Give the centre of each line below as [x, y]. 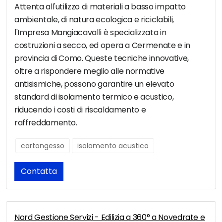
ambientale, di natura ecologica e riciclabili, [94, 20]
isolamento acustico [113, 146]
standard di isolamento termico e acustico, [94, 97]
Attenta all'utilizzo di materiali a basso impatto [100, 7]
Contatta [39, 171]
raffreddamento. [46, 123]
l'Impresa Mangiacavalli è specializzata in [90, 33]
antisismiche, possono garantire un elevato [94, 84]
